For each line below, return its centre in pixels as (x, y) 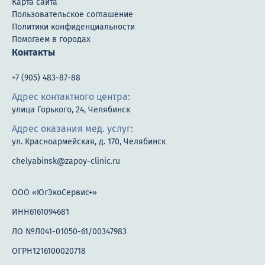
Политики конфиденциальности (73, 27)
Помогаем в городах (51, 39)
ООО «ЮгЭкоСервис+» (54, 192)
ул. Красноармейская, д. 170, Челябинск (89, 141)
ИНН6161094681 (41, 212)
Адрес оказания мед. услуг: (72, 128)
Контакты (33, 52)
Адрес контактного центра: (71, 96)
